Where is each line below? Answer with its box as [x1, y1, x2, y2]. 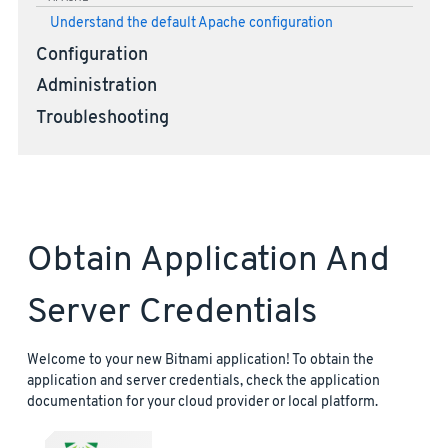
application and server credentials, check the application [27, 371, 380, 391]
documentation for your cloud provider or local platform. [27, 392, 378, 412]
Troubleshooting [35, 107, 169, 130]
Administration [35, 76, 157, 99]
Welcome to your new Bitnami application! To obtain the [27, 350, 374, 370]
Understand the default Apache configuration [49, 14, 333, 32]
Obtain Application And [27, 238, 390, 283]
